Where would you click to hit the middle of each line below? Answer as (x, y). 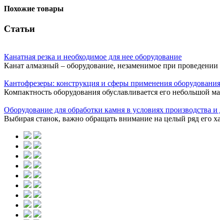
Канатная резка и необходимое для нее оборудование (93, 57)
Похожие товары (34, 9)
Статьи (19, 29)
